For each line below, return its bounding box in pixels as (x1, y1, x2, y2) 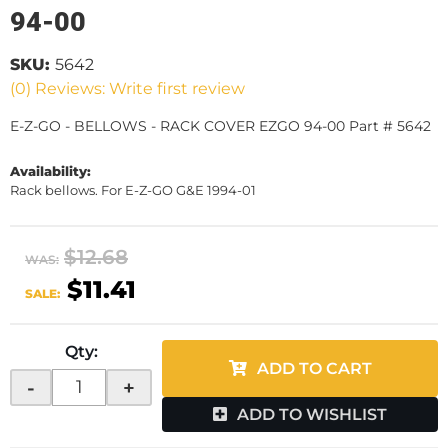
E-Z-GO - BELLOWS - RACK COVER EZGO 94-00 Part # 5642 (10, 117, 431, 135)
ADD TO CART (256, 359, 372, 378)
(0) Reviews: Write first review (10, 79, 245, 98)
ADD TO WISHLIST (237, 405, 387, 424)
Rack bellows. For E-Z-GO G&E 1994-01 (10, 182, 256, 198)
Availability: (10, 163, 91, 179)
